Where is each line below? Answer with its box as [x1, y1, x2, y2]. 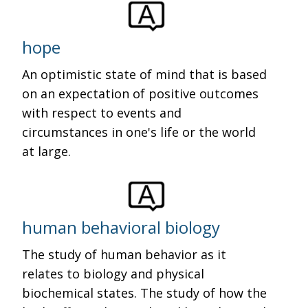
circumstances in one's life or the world [22, 124, 256, 140]
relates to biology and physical [22, 265, 205, 282]
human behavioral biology [22, 216, 221, 239]
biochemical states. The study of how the [22, 285, 267, 301]
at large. [22, 143, 71, 159]
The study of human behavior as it [22, 246, 227, 263]
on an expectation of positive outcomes [22, 85, 259, 102]
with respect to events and [22, 104, 182, 121]
